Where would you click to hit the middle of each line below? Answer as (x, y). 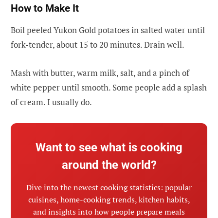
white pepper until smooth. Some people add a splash (109, 87)
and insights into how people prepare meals (109, 211)
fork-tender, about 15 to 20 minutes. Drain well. (98, 44)
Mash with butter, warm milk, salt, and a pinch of (100, 73)
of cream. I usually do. (51, 102)
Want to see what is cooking (109, 147)
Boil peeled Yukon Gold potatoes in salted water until (108, 30)
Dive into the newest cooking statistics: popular (109, 187)
